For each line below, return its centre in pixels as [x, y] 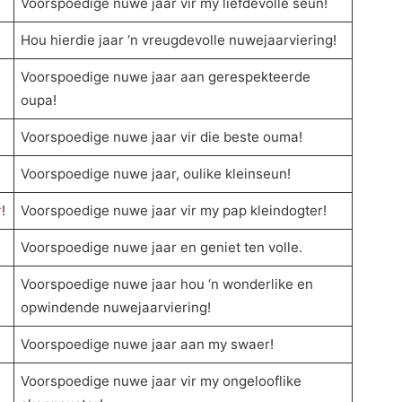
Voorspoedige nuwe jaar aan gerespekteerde [166, 77]
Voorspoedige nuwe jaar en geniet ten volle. [162, 248]
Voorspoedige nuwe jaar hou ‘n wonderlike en [167, 284]
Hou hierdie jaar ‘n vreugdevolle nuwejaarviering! [179, 40]
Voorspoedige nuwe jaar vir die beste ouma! [162, 137]
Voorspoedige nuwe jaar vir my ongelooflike [162, 381]
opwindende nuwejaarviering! [116, 308]
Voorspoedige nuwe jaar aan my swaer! [148, 345]
